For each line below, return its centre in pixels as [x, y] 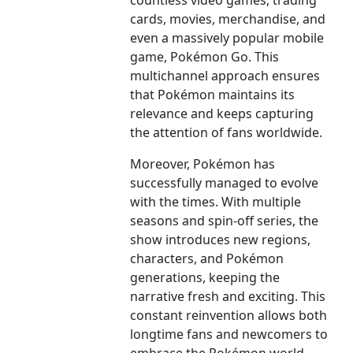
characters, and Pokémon [207, 259]
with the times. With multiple [216, 202]
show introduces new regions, [221, 240]
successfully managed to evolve [225, 183]
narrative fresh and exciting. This [228, 297]
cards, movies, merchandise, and [228, 19]
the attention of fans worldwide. [227, 133]
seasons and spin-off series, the [225, 221]
